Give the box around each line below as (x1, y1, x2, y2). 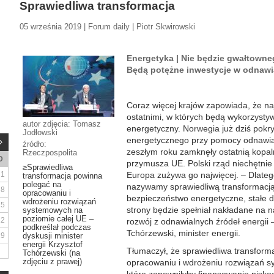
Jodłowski (23, 128, 57, 137)
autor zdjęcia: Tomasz (23, 119, 101, 128)
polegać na (23, 180, 61, 189)
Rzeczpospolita (23, 148, 77, 157)
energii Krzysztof (23, 240, 83, 249)
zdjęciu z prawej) (23, 257, 82, 266)
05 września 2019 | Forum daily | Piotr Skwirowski (20, 22, 195, 31)
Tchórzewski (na (23, 248, 80, 257)
